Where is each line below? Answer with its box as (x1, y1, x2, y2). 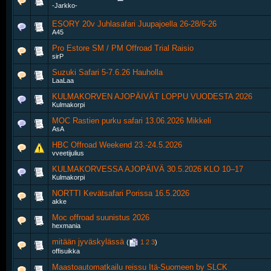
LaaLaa (52, 77, 74, 84)
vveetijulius (52, 149, 84, 157)
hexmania (52, 222, 80, 229)
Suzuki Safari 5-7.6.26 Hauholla (52, 68, 163, 77)
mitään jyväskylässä (52, 237, 124, 246)
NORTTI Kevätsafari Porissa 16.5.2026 (52, 189, 189, 198)
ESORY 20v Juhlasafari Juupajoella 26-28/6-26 (52, 19, 217, 28)
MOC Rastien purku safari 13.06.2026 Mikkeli (52, 116, 211, 125)
